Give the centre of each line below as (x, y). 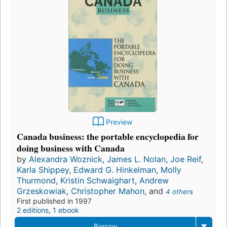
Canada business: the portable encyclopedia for (108, 136)
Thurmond (36, 180)
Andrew (154, 180)
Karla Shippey (43, 169)
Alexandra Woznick (66, 159)
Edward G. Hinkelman (115, 169)
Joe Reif (186, 159)
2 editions (33, 210)
